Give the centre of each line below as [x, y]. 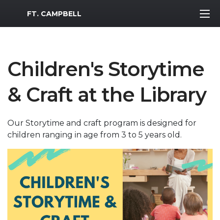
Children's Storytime [106, 69]
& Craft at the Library [107, 95]
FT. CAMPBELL [54, 14]
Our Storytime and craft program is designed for [102, 123]
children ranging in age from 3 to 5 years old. [96, 135]
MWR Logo [29, 11]
